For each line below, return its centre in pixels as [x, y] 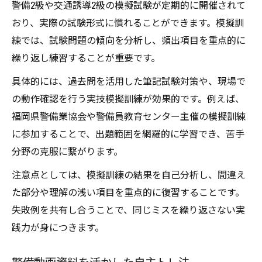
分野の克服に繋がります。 [67, 151]
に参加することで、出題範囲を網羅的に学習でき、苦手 [128, 133]
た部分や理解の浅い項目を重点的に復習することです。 [128, 192]
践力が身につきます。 [58, 227]
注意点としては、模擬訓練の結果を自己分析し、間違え [129, 174]
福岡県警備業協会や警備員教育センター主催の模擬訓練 [129, 116]
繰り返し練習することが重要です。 [86, 57]
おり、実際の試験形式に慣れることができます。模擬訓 [128, 22]
